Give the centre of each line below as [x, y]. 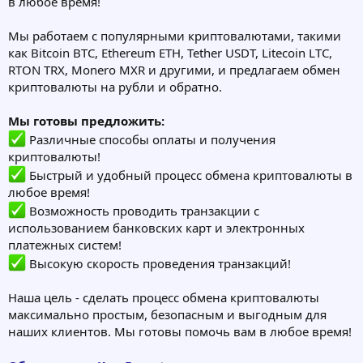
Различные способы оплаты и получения [151, 140]
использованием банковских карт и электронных [156, 228]
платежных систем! [65, 245]
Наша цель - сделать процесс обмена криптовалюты [164, 298]
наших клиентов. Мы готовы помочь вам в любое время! [180, 332]
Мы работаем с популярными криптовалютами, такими [175, 36]
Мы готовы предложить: [86, 121]
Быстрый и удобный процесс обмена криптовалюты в [189, 175]
